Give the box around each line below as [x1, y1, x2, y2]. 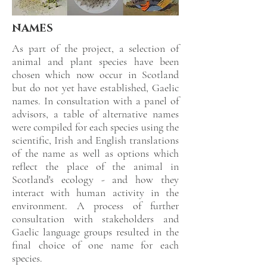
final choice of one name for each [12, 238, 179, 252]
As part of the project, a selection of [12, 42, 179, 55]
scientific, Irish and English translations [12, 133, 179, 147]
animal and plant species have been [12, 55, 179, 68]
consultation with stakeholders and [12, 212, 179, 225]
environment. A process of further [12, 199, 179, 212]
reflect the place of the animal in [12, 160, 179, 173]
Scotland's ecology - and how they [12, 173, 179, 186]
